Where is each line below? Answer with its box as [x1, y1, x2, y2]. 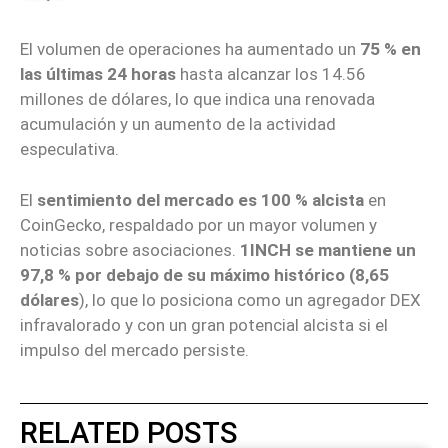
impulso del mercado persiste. [20, 339, 249, 360]
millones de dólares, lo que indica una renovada [20, 89, 375, 110]
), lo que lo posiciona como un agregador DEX [79, 289, 421, 310]
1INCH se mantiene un [240, 239, 416, 260]
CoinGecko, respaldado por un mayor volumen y [20, 214, 377, 235]
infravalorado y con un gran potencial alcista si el [20, 314, 388, 335]
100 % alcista [261, 189, 364, 210]
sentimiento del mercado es [37, 189, 257, 210]
